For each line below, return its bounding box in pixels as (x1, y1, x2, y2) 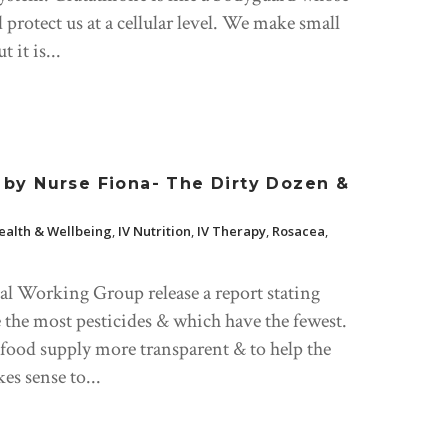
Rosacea (272, 222, 325, 241)
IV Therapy (197, 222, 266, 241)
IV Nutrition (118, 222, 191, 241)
